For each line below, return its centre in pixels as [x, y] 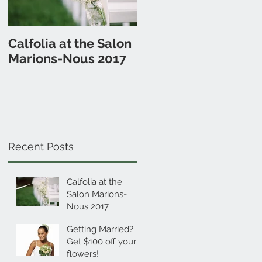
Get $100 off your [101, 241]
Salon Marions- [97, 194]
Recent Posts [41, 146]
